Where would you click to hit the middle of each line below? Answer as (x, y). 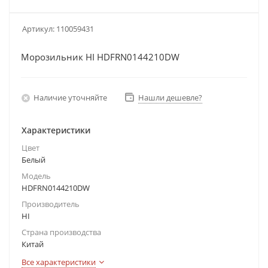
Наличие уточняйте (70, 97)
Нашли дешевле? (170, 98)
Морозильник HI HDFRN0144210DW (100, 57)
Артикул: (38, 29)
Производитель (51, 204)
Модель (36, 176)
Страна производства (61, 232)
